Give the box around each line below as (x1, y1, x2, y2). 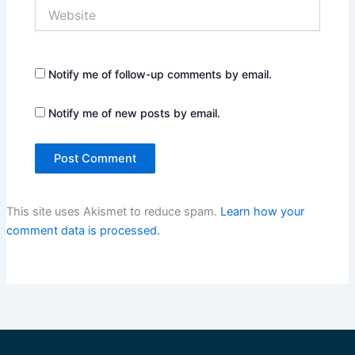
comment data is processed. (6, 223, 160, 239)
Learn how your (219, 204, 304, 219)
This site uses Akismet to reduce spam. (6, 204, 220, 219)
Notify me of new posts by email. (48, 106, 221, 120)
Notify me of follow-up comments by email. (48, 67, 273, 81)
